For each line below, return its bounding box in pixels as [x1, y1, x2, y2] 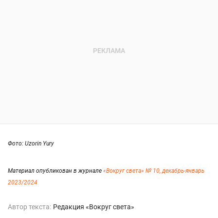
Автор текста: [8, 203, 51, 211]
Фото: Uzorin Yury [8, 140, 54, 147]
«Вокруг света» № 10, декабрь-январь [103, 167, 204, 175]
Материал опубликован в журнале [8, 167, 103, 175]
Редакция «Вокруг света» [53, 203, 134, 211]
